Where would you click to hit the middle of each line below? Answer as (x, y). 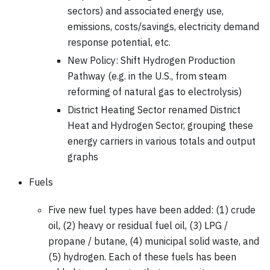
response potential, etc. (119, 42)
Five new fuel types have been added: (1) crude (152, 209)
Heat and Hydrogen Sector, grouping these (160, 125)
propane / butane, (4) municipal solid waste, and (154, 241)
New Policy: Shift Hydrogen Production (151, 60)
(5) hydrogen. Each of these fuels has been (142, 256)
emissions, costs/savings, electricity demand (163, 26)
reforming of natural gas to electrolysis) (155, 91)
